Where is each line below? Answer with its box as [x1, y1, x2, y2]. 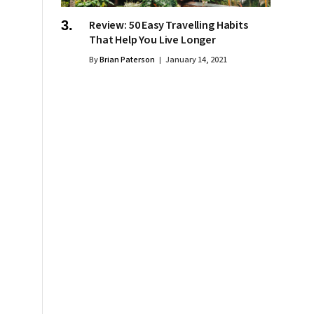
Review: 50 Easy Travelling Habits [89, 17, 248, 33]
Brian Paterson [100, 53, 155, 66]
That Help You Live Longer [89, 32, 216, 48]
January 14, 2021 [165, 53, 227, 66]
